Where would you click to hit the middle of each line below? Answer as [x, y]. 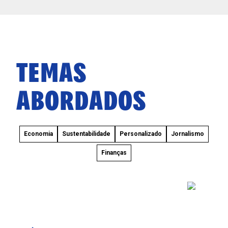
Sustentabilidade [86, 134]
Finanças [114, 153]
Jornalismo [188, 134]
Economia [38, 134]
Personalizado [141, 134]
